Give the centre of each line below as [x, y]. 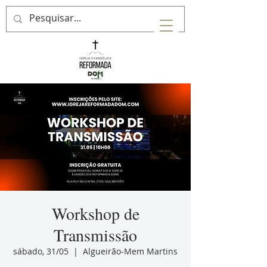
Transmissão [95, 235]
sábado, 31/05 [41, 251]
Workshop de [95, 213]
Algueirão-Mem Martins [130, 251]
